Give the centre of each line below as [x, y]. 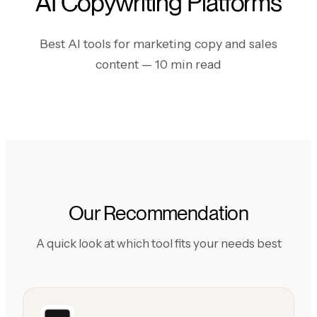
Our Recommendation [158, 213]
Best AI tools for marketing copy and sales [158, 43]
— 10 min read [181, 64]
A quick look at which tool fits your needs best [158, 243]
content [119, 64]
